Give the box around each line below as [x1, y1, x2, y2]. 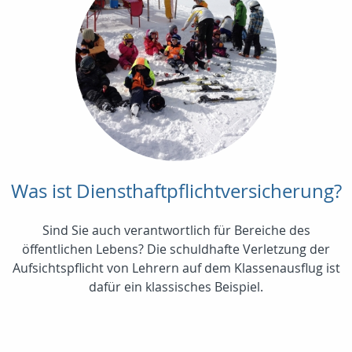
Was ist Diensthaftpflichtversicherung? [10, 178, 342, 203]
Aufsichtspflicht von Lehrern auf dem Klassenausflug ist [12, 258, 340, 277]
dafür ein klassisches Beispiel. [89, 277, 263, 295]
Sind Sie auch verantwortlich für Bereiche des [42, 221, 310, 239]
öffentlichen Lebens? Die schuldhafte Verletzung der [22, 240, 330, 258]
